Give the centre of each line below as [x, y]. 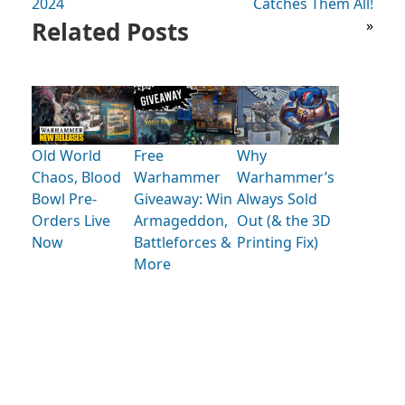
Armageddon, [181, 220]
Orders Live [71, 220]
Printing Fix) [277, 242]
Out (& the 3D [283, 220]
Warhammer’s [285, 177]
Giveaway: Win [184, 198]
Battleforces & [183, 242]
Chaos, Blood [76, 177]
